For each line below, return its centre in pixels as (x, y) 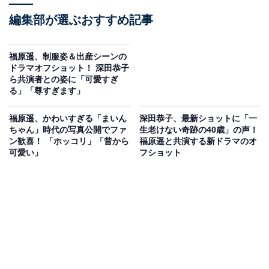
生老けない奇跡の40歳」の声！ (198, 130)
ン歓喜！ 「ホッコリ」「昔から (69, 141)
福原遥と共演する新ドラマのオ (198, 141)
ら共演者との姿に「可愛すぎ (64, 80)
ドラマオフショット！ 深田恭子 (69, 68)
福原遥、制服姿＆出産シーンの (68, 57)
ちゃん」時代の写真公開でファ (68, 130)
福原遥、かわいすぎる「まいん (68, 119)
